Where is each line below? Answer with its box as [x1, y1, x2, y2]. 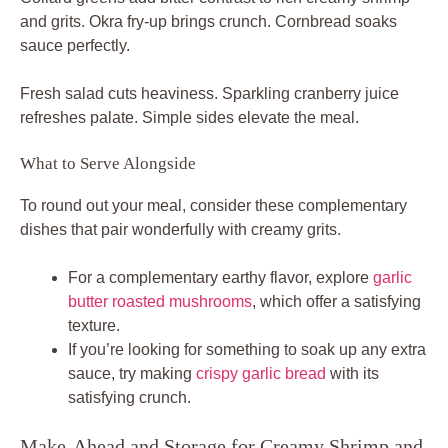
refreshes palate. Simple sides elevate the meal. [20, 108, 359, 126]
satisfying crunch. [68, 388, 191, 406]
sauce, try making [68, 364, 196, 382]
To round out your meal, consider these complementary [20, 196, 407, 214]
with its [326, 364, 379, 382]
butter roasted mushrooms [68, 292, 252, 310]
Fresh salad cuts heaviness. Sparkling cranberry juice [20, 84, 399, 102]
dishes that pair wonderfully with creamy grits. [20, 220, 341, 238]
